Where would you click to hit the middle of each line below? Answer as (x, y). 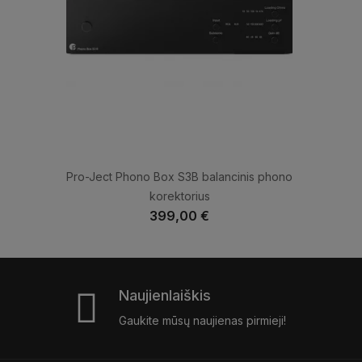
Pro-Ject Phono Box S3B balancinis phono (179, 177)
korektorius (179, 196)
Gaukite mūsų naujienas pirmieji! (202, 321)
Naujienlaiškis (165, 296)
